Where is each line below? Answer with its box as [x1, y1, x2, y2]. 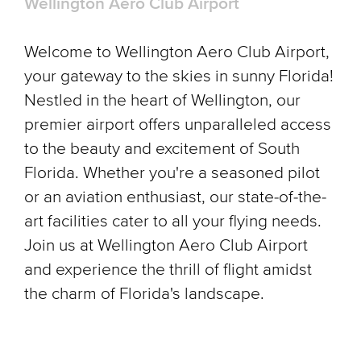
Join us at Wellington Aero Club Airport [24, 235, 308, 255]
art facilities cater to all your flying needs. [24, 211, 322, 231]
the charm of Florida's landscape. [24, 284, 264, 304]
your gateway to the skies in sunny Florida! [24, 66, 334, 86]
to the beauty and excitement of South [24, 139, 300, 159]
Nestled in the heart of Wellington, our [24, 90, 301, 110]
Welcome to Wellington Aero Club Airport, [24, 42, 330, 62]
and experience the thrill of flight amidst [24, 259, 312, 280]
